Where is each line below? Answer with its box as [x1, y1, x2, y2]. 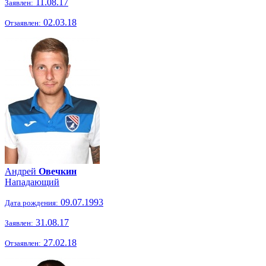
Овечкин [39, 166, 77, 176]
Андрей [5, 166, 39, 176]
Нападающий [5, 177, 59, 187]
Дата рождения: [5, 198, 58, 207]
